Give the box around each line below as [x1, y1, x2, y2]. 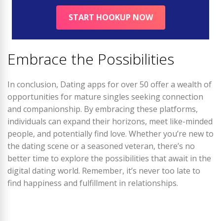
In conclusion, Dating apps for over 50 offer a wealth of [7, 79, 212, 90]
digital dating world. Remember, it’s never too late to [7, 165, 200, 176]
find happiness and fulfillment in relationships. [7, 178, 178, 188]
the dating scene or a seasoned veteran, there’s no [7, 141, 195, 151]
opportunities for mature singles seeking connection [7, 91, 203, 102]
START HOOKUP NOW [68, 12, 153, 23]
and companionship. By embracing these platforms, [7, 104, 198, 114]
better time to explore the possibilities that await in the [7, 153, 211, 164]
